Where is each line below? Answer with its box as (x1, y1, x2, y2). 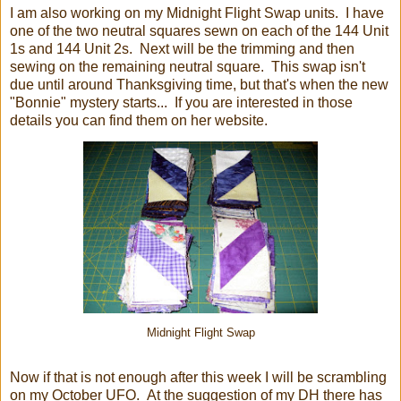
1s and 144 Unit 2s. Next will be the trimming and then (10, 41, 354, 57)
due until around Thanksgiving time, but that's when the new (10, 77, 388, 93)
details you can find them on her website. (10, 113, 268, 129)
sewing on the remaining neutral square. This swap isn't (10, 59, 365, 75)
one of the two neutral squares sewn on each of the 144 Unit (10, 23, 388, 39)
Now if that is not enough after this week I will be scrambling (10, 370, 387, 386)
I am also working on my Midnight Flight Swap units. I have (10, 5, 384, 21)
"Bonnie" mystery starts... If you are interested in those (10, 95, 353, 111)
